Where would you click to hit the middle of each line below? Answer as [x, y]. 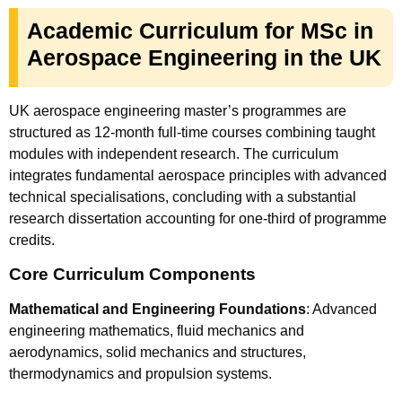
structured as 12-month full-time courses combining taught [192, 133]
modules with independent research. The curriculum [174, 154]
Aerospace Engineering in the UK [204, 58]
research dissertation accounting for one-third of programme [198, 219]
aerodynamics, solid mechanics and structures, [157, 352]
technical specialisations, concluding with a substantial [183, 197]
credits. [32, 240]
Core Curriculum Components [132, 274]
